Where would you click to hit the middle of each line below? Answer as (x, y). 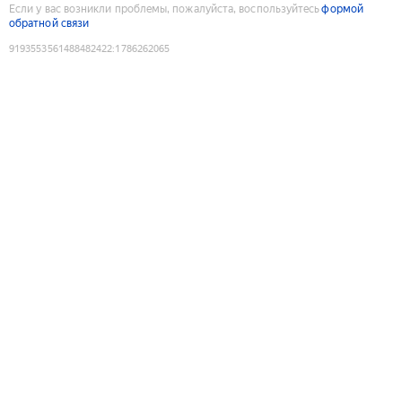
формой (342, 9)
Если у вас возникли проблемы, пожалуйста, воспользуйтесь (165, 9)
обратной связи (49, 23)
